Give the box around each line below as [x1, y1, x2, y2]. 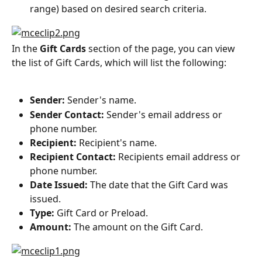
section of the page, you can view [86, 42, 237, 55]
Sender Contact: [30, 108, 104, 121]
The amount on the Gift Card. [74, 220, 203, 234]
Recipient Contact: [30, 150, 116, 163]
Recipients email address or [116, 150, 243, 163]
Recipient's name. [77, 136, 157, 149]
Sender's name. [65, 94, 136, 107]
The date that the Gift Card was [88, 178, 230, 191]
